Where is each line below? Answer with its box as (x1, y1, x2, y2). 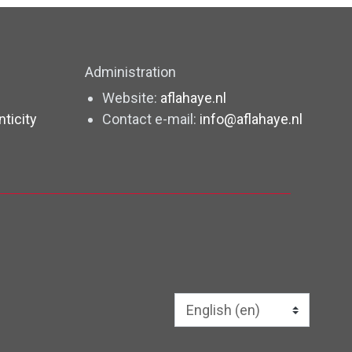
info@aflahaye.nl (199, 111, 302, 128)
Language (166, 311, 229, 328)
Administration (85, 64, 177, 81)
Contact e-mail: (101, 111, 200, 128)
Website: (101, 90, 160, 107)
